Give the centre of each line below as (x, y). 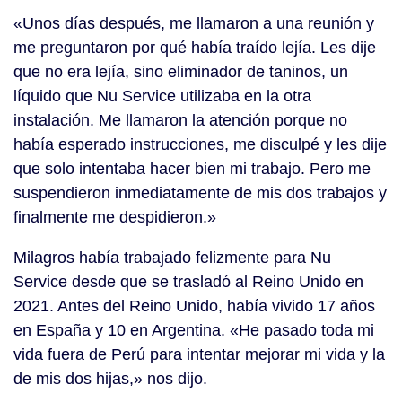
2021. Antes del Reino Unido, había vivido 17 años (194, 306)
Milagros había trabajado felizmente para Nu (172, 258)
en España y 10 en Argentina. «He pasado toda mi (194, 331)
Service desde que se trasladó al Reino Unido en (188, 282)
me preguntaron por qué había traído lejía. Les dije (195, 48)
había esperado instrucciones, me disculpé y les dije (200, 145)
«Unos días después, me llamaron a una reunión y (194, 24)
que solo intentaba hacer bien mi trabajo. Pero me (192, 169)
